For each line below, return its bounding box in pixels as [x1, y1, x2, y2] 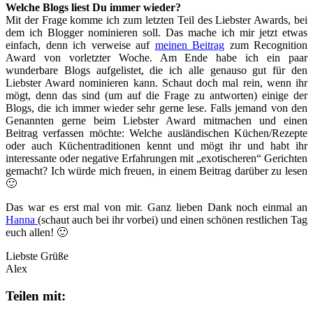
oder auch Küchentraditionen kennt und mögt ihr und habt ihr [6, 139, 307, 152]
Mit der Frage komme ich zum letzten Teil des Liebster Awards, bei [6, 13, 307, 26]
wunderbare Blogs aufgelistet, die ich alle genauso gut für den [6, 64, 307, 76]
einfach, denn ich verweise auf [6, 38, 155, 51]
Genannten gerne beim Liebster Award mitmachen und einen [6, 114, 307, 126]
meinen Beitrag [154, 38, 224, 51]
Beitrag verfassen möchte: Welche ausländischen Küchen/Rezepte [6, 126, 307, 139]
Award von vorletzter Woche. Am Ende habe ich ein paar [6, 51, 307, 64]
